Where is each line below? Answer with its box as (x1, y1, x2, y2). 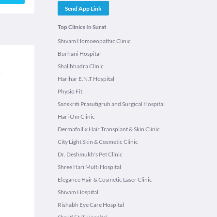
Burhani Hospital (58, 50, 101, 57)
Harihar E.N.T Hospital (58, 75, 114, 82)
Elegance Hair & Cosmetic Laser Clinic (58, 176, 152, 183)
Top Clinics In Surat (58, 23, 107, 31)
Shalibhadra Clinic (58, 62, 104, 70)
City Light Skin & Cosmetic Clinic (58, 138, 138, 145)
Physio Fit (58, 88, 82, 95)
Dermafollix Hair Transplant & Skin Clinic (58, 125, 160, 133)
